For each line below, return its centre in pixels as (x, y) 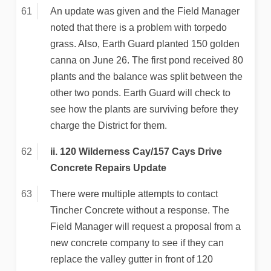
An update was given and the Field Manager (145, 11)
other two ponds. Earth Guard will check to (140, 93)
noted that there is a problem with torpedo (138, 28)
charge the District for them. (108, 126)
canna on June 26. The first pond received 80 (146, 60)
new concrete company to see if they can (137, 243)
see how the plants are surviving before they (144, 109)
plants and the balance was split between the (146, 77)
